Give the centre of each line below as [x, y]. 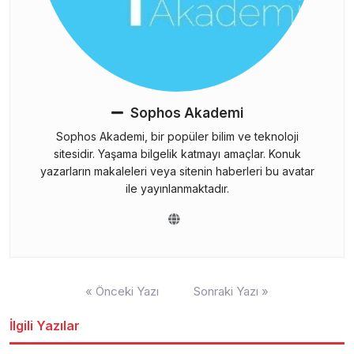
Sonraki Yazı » [231, 291]
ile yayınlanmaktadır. [177, 188]
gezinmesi [40, 301]
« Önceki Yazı [122, 291]
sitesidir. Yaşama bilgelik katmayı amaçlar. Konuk [177, 153]
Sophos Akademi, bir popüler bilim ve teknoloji [177, 136]
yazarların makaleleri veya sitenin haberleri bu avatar [177, 171]
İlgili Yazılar [45, 325]
